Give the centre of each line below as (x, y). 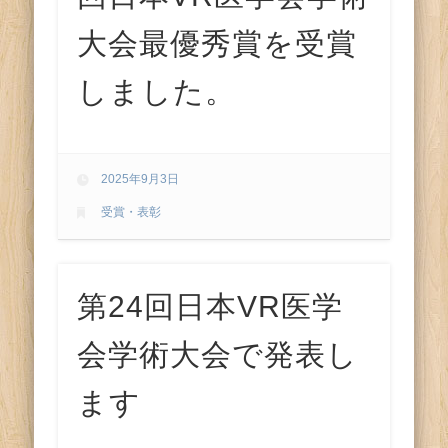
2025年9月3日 (140, 179)
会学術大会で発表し (218, 355)
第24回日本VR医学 (210, 307)
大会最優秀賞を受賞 (217, 43)
